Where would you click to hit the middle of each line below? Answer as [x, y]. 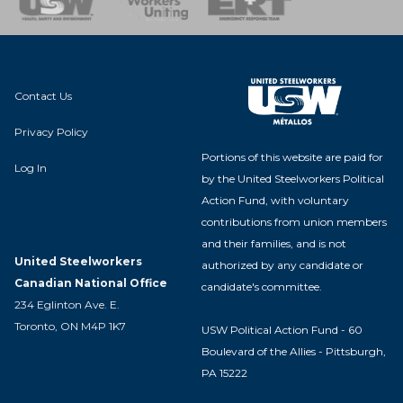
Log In [31, 167]
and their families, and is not [274, 243]
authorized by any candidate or [282, 264]
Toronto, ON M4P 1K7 [70, 326]
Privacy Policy [51, 131]
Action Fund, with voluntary [275, 200]
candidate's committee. [262, 286]
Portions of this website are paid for [292, 157]
